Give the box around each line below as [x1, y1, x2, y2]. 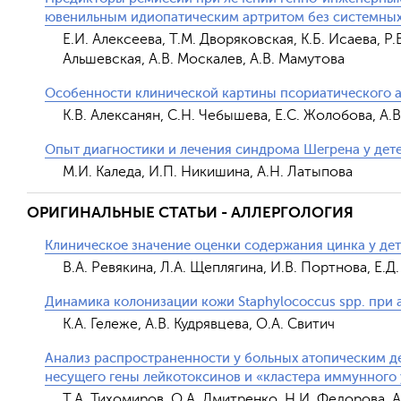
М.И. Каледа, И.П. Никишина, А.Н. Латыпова [63, 164, 353, 180]
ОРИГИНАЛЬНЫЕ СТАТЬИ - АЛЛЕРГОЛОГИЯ [27, 204, 354, 221]
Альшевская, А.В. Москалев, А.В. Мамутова [63, 51, 345, 67]
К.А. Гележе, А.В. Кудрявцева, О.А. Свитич [63, 316, 335, 332]
